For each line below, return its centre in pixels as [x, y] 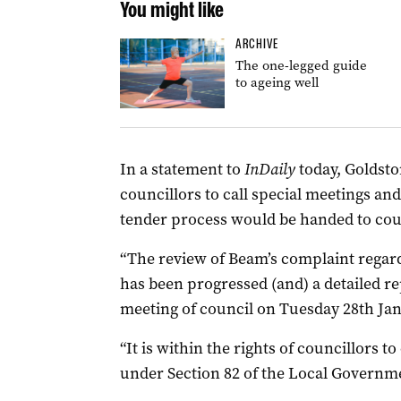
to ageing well [277, 82]
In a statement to [182, 169]
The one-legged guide [301, 65]
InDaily [271, 169]
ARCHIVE [256, 44]
